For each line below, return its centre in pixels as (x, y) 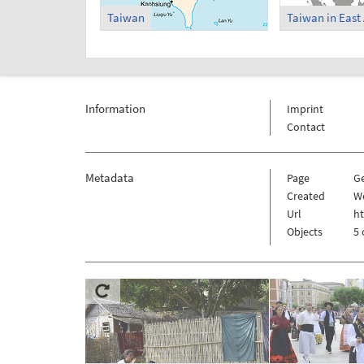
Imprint (305, 108)
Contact (305, 126)
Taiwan (126, 18)
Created (305, 195)
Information (115, 108)
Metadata (109, 177)
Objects (304, 231)
